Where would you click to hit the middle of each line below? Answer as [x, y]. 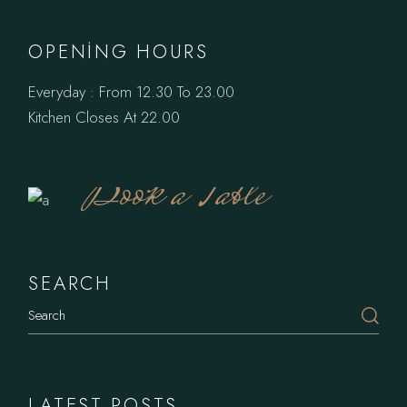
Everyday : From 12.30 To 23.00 [132, 91]
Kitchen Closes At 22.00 [104, 117]
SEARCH [70, 283]
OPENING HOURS [119, 51]
